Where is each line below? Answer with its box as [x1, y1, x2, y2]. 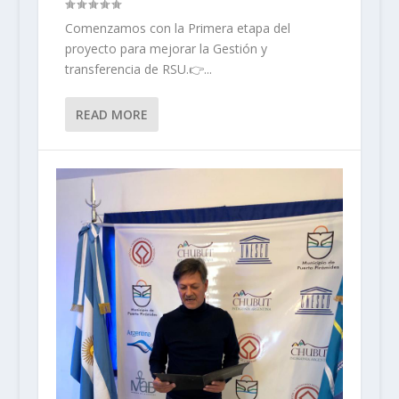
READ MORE [75, 105, 148, 123]
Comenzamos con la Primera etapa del [64, 19, 290, 37]
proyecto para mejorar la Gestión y [64, 39, 267, 57]
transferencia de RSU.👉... [64, 60, 212, 77]
